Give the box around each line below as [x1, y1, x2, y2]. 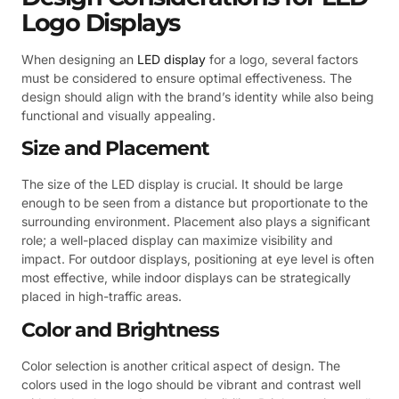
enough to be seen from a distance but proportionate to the [21, 195, 368, 211]
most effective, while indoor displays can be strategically [21, 270, 351, 286]
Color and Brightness [21, 317, 219, 342]
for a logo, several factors [206, 52, 358, 68]
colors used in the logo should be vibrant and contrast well [21, 376, 361, 392]
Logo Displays [21, 8, 180, 38]
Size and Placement [21, 136, 209, 161]
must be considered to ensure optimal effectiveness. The [21, 70, 352, 86]
